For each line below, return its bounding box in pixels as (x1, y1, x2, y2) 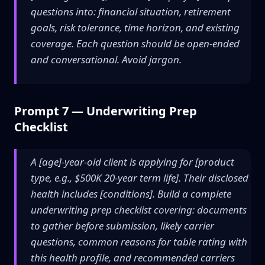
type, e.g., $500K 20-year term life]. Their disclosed (31, 171, 248, 185)
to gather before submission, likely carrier (31, 219, 214, 232)
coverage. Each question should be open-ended (31, 37, 240, 50)
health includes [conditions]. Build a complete (31, 187, 231, 201)
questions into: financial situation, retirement (31, 5, 231, 18)
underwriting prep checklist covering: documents (31, 203, 247, 216)
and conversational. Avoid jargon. (31, 53, 182, 66)
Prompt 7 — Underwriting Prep (14, 103, 197, 119)
